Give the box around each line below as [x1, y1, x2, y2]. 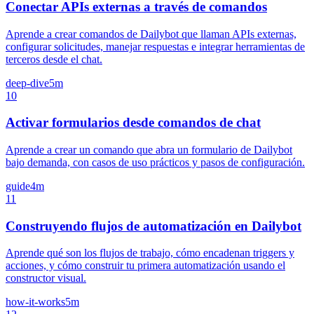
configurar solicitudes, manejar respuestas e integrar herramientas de [6, 40, 305, 53]
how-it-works [6, 296, 65, 308]
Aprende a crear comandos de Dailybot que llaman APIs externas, [6, 27, 296, 40]
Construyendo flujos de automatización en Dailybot [6, 218, 301, 233]
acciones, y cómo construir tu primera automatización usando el [6, 259, 285, 272]
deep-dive [6, 76, 49, 89]
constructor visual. [6, 272, 86, 285]
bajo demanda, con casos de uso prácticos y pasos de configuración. [6, 156, 305, 168]
